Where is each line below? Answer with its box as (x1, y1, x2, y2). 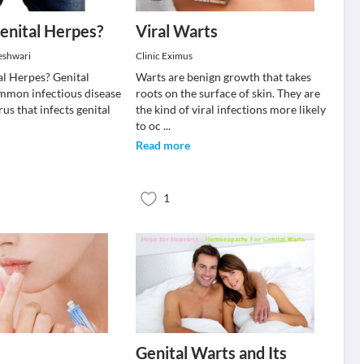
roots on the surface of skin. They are (135, 86, 320, 100)
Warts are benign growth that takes (135, 70, 311, 84)
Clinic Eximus (135, 50, 193, 62)
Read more (135, 138, 190, 152)
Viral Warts (135, 21, 218, 41)
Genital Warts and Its (135, 343, 287, 362)
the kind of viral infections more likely (135, 102, 326, 116)
